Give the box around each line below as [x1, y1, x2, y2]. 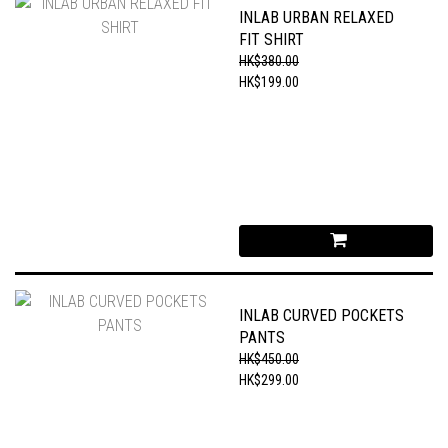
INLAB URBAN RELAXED [239, 8, 394, 27]
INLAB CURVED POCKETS [239, 306, 404, 325]
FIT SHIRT [239, 30, 304, 49]
